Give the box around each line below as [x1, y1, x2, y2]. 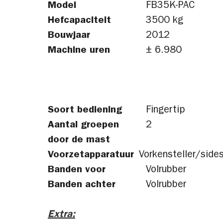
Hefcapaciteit [48, 16, 111, 26]
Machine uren [48, 46, 110, 56]
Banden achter [48, 180, 115, 190]
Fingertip [146, 106, 185, 115]
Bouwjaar [48, 31, 90, 41]
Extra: [48, 210, 75, 220]
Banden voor [48, 165, 106, 175]
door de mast [48, 135, 110, 145]
